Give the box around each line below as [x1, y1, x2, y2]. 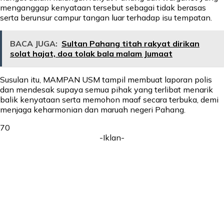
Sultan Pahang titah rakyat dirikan [61, 38, 199, 49]
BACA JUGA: [10, 38, 57, 49]
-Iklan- [99, 132, 124, 143]
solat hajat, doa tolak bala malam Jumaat [10, 48, 172, 59]
